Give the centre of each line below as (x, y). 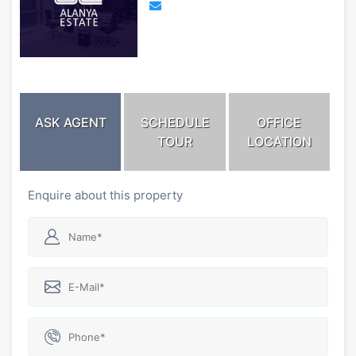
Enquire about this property (105, 195)
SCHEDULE (175, 122)
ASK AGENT (70, 122)
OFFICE (279, 122)
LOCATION (279, 141)
